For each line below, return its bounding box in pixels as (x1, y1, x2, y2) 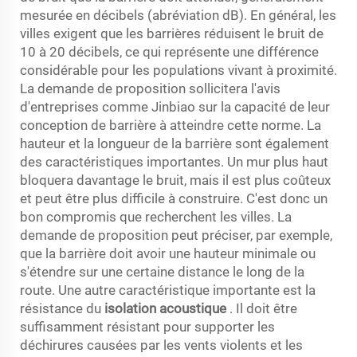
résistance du (20, 300, 104, 316)
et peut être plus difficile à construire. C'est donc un (20, 190, 328, 206)
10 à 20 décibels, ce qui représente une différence (20, 43, 319, 60)
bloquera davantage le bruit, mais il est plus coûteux (20, 171, 331, 188)
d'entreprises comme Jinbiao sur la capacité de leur (20, 98, 330, 115)
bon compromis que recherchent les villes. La (20, 208, 292, 225)
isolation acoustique (104, 300, 229, 316)
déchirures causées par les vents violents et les (20, 336, 303, 353)
